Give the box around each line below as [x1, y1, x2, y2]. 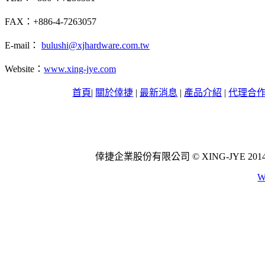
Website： [5, 64, 44, 75]
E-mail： [5, 40, 41, 51]
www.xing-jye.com [44, 64, 116, 75]
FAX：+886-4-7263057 [5, 17, 96, 27]
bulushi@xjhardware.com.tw [41, 40, 150, 51]
